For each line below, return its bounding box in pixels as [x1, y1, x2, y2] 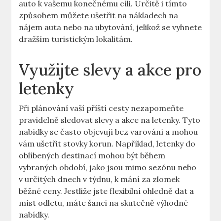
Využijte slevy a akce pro [19, 60, 202, 80]
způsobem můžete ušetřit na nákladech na [19, 10, 179, 21]
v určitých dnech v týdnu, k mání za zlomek [19, 174, 180, 184]
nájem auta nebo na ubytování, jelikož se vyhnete [19, 22, 202, 33]
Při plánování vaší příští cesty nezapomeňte [19, 103, 184, 113]
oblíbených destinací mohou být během [19, 150, 166, 161]
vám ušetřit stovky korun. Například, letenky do [19, 139, 196, 149]
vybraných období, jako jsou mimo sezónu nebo [19, 162, 197, 173]
